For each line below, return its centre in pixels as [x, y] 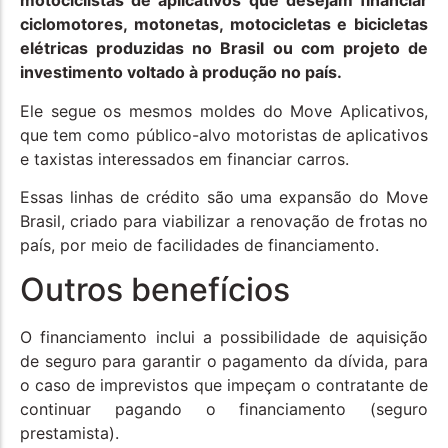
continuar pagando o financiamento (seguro [224, 409]
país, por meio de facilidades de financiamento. [199, 244]
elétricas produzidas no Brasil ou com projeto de [224, 48]
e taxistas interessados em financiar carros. [184, 158]
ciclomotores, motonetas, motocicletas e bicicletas [224, 24]
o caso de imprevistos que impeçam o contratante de [224, 385]
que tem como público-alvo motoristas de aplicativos [224, 134]
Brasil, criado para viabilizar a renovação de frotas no [224, 220]
